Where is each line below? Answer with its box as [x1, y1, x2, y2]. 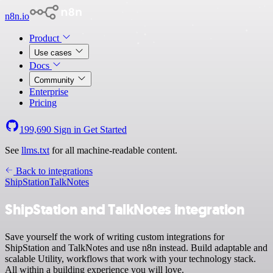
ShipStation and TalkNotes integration [5, 199, 245, 219]
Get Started [83, 124, 127, 135]
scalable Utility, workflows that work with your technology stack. [5, 253, 256, 264]
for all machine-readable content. [49, 145, 177, 155]
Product [29, 33, 62, 43]
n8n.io [5, 11, 29, 21]
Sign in [51, 124, 83, 135]
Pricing [29, 97, 57, 108]
